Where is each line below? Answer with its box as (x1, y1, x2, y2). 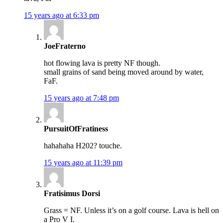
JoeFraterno (44, 42, 86, 51)
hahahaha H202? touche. (44, 141, 122, 150)
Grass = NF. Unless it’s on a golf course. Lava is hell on (44, 206, 219, 215)
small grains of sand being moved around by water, (44, 68, 204, 77)
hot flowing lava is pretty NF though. (44, 59, 160, 68)
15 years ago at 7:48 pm (44, 94, 119, 103)
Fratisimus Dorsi (44, 189, 100, 198)
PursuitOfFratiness (44, 124, 108, 133)
